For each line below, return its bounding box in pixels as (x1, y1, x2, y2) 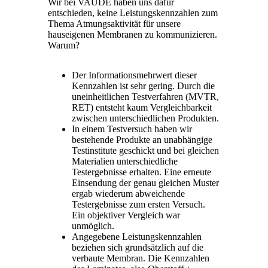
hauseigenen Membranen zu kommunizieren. (48, 29, 217, 39)
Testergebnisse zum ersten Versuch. (72, 199, 205, 209)
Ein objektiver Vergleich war (72, 209, 180, 220)
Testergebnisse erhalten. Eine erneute (72, 166, 211, 177)
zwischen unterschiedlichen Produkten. (72, 112, 219, 123)
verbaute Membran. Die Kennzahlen (72, 252, 209, 263)
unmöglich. (72, 220, 114, 231)
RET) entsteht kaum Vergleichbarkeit (72, 102, 212, 112)
